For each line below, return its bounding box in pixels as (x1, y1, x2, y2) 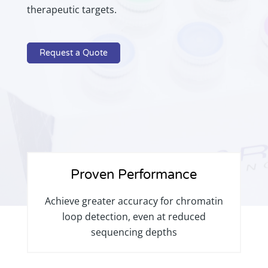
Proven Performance (71, 166, 197, 182)
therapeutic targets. (26, 2, 117, 16)
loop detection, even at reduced (62, 209, 206, 223)
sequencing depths (90, 225, 177, 239)
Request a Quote (39, 47, 108, 58)
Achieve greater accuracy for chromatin (44, 194, 223, 208)
